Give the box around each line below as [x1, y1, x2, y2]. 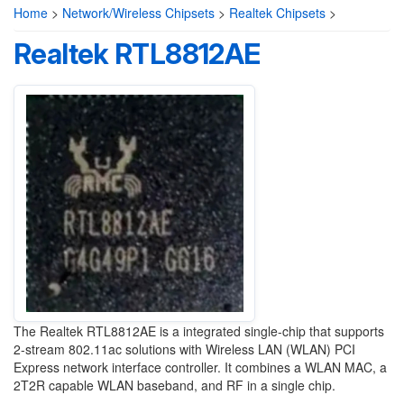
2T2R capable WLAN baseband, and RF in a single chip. [14, 376, 335, 394]
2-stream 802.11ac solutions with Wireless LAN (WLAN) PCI [14, 340, 355, 358]
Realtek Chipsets [229, 4, 326, 22]
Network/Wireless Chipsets [62, 4, 215, 22]
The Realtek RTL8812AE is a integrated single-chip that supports [14, 322, 384, 340]
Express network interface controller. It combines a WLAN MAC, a [14, 358, 387, 376]
